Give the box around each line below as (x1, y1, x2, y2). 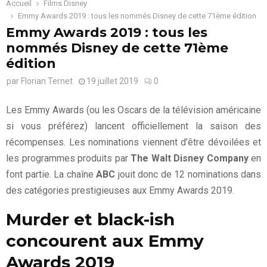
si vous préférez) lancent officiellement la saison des (6, 120, 261, 132)
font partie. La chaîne (6, 168, 96, 180)
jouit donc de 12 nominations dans (115, 168, 261, 180)
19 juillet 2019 (86, 76, 138, 86)
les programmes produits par (6, 152, 131, 164)
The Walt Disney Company (131, 152, 249, 164)
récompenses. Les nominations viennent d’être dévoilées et (6, 136, 261, 148)
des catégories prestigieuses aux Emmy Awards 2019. (6, 184, 234, 196)
